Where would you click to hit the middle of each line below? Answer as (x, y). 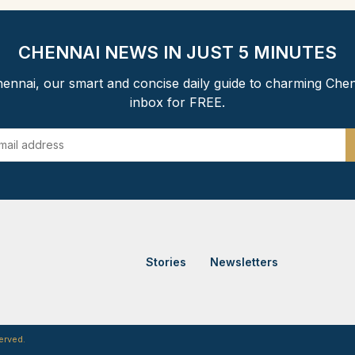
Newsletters (244, 261)
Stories (166, 261)
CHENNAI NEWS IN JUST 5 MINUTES (177, 52)
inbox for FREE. (177, 102)
